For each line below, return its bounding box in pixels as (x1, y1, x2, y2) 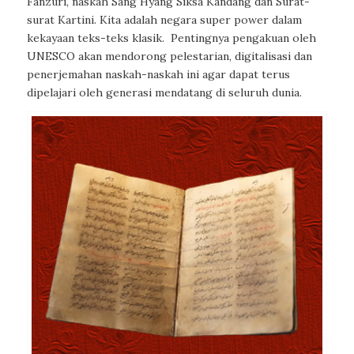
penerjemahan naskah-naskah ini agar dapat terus (26, 67, 290, 82)
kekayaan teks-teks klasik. (26, 31, 164, 46)
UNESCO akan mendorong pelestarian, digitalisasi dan (26, 49, 312, 64)
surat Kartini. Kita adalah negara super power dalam (26, 13, 302, 28)
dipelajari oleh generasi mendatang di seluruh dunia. (26, 85, 302, 100)
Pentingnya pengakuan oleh (170, 31, 316, 46)
